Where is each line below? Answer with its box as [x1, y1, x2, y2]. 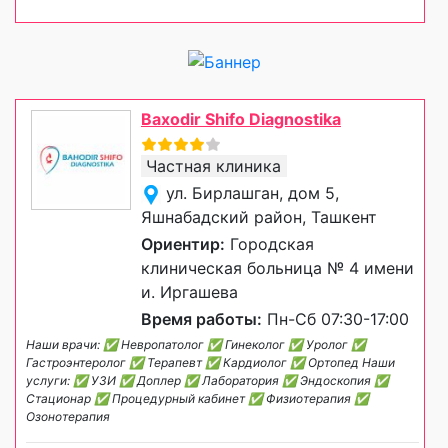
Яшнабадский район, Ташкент [141, 207, 377, 228]
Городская [225, 234, 314, 255]
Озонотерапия [26, 409, 110, 425]
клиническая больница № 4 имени [141, 258, 414, 279]
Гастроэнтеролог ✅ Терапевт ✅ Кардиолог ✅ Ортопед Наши [26, 355, 395, 371]
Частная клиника [146, 156, 281, 177]
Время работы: [141, 309, 262, 330]
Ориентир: [141, 234, 225, 255]
